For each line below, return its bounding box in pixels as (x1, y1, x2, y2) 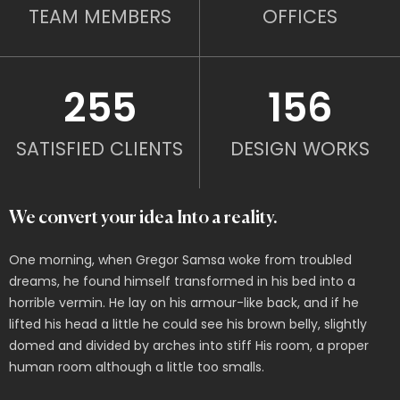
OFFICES (262, 4, 337, 29)
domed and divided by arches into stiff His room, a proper (9, 337, 369, 354)
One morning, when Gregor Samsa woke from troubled (9, 251, 352, 269)
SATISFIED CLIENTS (16, 136, 183, 162)
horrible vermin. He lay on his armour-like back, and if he (9, 294, 359, 312)
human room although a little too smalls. (9, 358, 264, 376)
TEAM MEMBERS (28, 4, 171, 29)
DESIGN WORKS (230, 136, 370, 162)
